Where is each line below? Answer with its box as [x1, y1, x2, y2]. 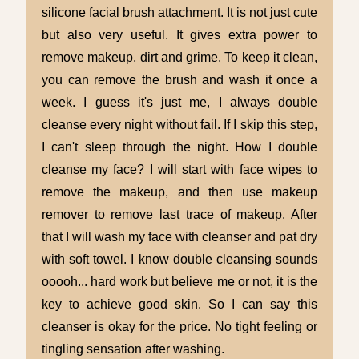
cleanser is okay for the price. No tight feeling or [42, 320, 317, 334]
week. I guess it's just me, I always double [42, 95, 317, 110]
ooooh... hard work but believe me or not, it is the [42, 275, 317, 289]
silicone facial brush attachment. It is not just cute [42, 6, 317, 20]
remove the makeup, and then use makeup [42, 185, 317, 200]
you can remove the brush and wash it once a [42, 73, 317, 87]
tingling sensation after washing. [42, 342, 224, 357]
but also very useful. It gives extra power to [42, 28, 317, 42]
